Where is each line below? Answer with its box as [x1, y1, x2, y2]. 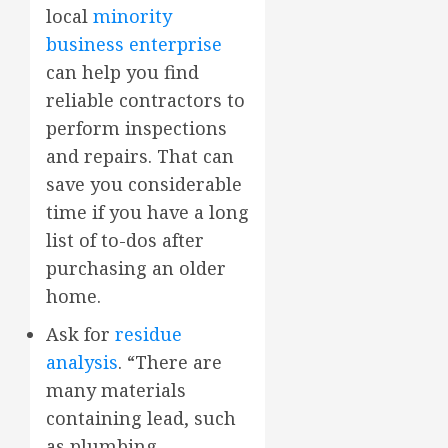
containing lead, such [46, 405, 236, 430]
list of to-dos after [46, 227, 204, 252]
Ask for [46, 321, 115, 346]
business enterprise [46, 31, 222, 56]
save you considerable [46, 171, 242, 196]
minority [93, 3, 172, 28]
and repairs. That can [46, 143, 234, 168]
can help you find [46, 59, 199, 84]
